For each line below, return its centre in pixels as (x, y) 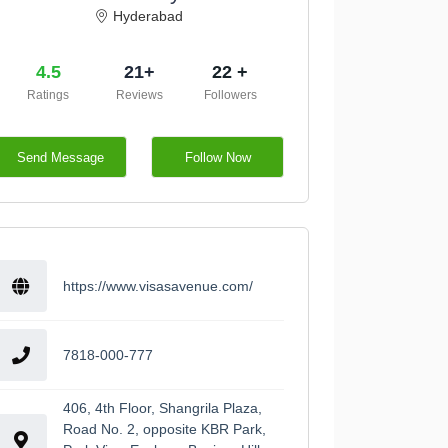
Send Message (61, 157)
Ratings (48, 95)
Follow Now (217, 157)
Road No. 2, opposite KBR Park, (164, 429)
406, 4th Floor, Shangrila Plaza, (162, 408)
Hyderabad (148, 16)
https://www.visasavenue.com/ (157, 285)
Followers (230, 95)
